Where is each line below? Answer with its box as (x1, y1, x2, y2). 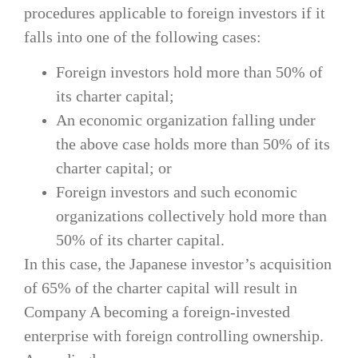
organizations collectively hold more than (56, 207, 327, 225)
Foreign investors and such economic (56, 183, 297, 201)
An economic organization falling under (56, 111, 316, 129)
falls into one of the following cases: (24, 27, 261, 46)
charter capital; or (56, 159, 172, 177)
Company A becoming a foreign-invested (24, 303, 290, 321)
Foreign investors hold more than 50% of (56, 63, 323, 82)
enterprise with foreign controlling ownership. (24, 327, 324, 345)
